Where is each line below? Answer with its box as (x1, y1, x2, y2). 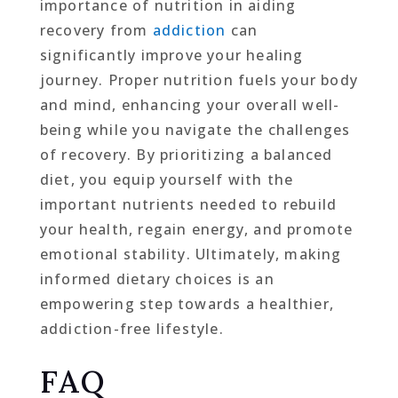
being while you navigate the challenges (39, 119, 351, 139)
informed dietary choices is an (39, 268, 275, 289)
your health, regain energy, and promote (39, 219, 354, 239)
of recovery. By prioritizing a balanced (39, 144, 333, 164)
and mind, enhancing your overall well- (39, 94, 340, 115)
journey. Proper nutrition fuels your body (39, 69, 358, 90)
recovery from (39, 20, 153, 40)
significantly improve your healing (39, 44, 304, 65)
